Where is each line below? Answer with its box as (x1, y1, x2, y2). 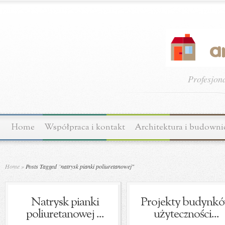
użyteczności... (154, 206, 219, 223)
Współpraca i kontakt (44, 122, 125, 133)
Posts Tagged (24, 162, 58, 170)
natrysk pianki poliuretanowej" (61, 162, 134, 170)
